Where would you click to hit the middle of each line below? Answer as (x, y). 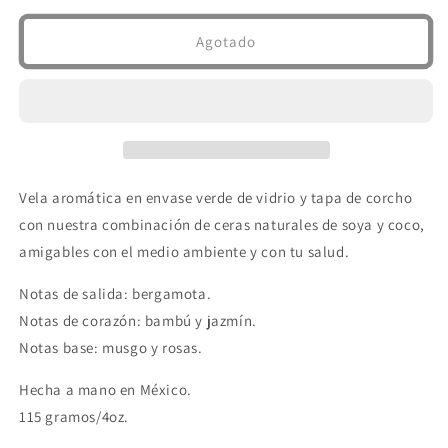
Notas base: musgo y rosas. (111, 348)
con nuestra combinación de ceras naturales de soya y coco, (222, 225)
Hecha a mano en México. (105, 390)
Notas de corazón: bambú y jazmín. (138, 321)
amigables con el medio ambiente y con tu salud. (184, 252)
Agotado (226, 41)
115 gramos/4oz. (74, 417)
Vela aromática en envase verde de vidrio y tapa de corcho (216, 198)
